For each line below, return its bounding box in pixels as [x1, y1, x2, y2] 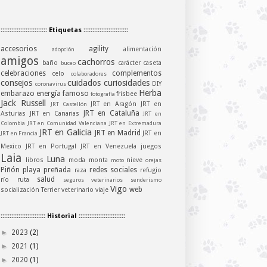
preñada [44, 166, 74, 175]
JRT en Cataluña [83, 109, 144, 118]
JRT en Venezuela [80, 142, 141, 151]
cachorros [77, 57, 118, 67]
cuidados [67, 78, 104, 88]
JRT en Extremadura [108, 120, 162, 127]
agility [89, 45, 123, 54]
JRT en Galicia [39, 128, 95, 138]
